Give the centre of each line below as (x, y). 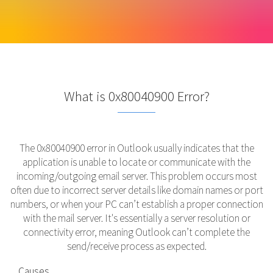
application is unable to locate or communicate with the (136, 162)
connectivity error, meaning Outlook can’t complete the (136, 232)
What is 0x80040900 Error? (136, 96)
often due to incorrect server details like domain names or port (136, 190)
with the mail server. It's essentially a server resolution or (136, 218)
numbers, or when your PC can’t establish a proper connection (136, 204)
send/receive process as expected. (136, 246)
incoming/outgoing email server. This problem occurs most (136, 176)
